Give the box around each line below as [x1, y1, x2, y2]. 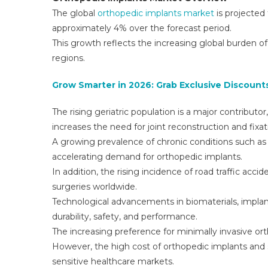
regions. [52, 53, 85, 63]
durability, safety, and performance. [52, 211, 197, 222]
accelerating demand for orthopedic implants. [52, 151, 242, 162]
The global [52, 8, 98, 19]
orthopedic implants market [98, 8, 214, 19]
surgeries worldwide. [52, 181, 137, 192]
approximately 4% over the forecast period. [52, 23, 232, 33]
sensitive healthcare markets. [52, 256, 174, 267]
